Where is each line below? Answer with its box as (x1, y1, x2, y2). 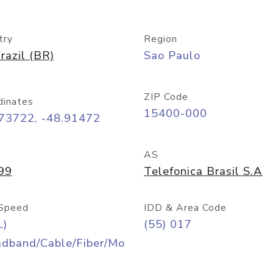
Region (144, 32, 177, 46)
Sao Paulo (144, 48, 200, 63)
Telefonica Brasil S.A (144, 163, 263, 179)
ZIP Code (144, 90, 188, 104)
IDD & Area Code (144, 201, 227, 214)
